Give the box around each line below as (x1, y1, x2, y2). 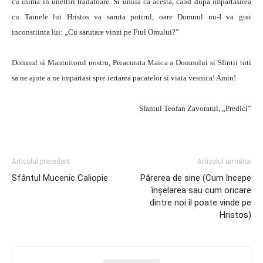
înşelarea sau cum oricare (151, 185, 251, 195)
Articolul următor (197, 157, 251, 166)
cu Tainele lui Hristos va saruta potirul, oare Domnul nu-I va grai (12, 12, 251, 21)
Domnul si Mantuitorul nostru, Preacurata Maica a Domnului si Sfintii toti (12, 58, 251, 67)
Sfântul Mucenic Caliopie (12, 173, 108, 183)
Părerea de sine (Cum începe (140, 173, 251, 183)
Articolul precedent (12, 157, 70, 166)
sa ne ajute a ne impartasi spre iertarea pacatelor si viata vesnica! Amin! (12, 73, 236, 82)
